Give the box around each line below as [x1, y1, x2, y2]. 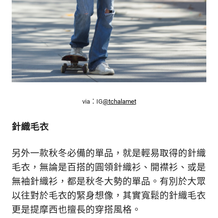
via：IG [82, 98, 103, 106]
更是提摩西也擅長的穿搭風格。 [12, 204, 144, 216]
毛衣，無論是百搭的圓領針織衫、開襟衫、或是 [12, 162, 206, 173]
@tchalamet [102, 98, 136, 106]
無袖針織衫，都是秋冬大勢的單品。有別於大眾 [12, 176, 206, 187]
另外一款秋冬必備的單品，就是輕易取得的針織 [12, 148, 206, 159]
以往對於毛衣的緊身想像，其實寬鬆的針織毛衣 [12, 190, 206, 201]
